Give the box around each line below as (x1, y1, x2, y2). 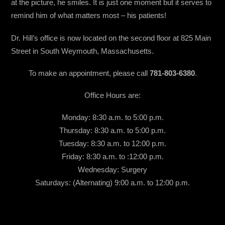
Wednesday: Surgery (78, 165, 147, 174)
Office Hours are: (84, 91, 141, 100)
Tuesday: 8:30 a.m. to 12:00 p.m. (59, 139, 166, 148)
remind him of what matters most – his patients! (11, 11, 167, 20)
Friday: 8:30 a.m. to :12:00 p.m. (61, 152, 164, 161)
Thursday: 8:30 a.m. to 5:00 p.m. (59, 126, 166, 135)
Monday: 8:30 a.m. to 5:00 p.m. (61, 113, 164, 122)
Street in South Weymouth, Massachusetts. (11, 46, 154, 55)
